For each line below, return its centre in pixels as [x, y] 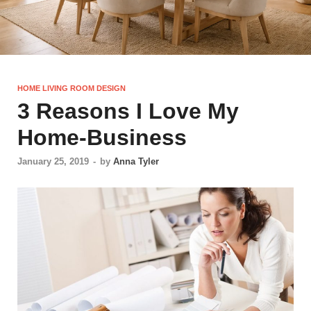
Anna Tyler [136, 161]
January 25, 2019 [53, 161]
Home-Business [102, 137]
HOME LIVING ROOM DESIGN [72, 88]
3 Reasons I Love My [128, 111]
